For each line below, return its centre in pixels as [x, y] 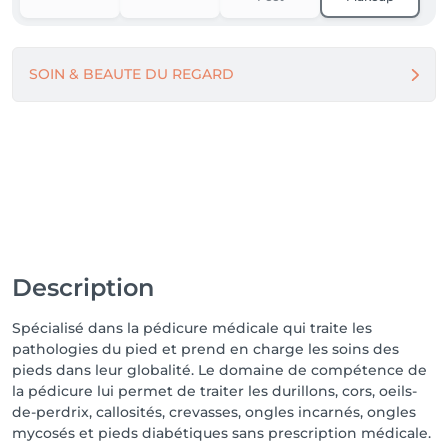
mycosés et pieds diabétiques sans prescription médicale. [221, 433]
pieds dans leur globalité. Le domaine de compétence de [219, 370]
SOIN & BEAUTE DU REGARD [131, 74]
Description [83, 287]
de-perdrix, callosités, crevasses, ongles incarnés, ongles [214, 412]
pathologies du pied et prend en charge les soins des [205, 349]
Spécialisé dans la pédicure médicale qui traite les [192, 328]
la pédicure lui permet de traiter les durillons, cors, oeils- [214, 391]
